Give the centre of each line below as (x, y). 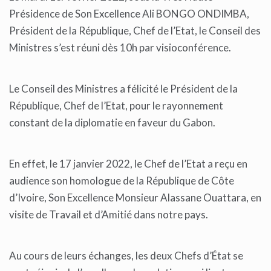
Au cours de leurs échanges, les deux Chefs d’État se (126, 256)
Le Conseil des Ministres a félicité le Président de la (123, 89)
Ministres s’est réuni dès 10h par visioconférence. (121, 48)
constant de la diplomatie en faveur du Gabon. (113, 123)
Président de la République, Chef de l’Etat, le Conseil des (135, 31)
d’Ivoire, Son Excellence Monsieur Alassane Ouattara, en (135, 198)
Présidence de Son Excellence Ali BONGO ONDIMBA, (129, 14)
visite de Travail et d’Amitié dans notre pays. (109, 215)
